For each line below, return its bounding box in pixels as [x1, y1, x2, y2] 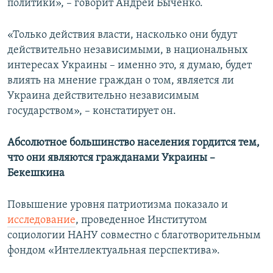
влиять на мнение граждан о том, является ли [7, 75, 234, 87]
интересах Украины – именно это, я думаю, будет [7, 60, 252, 72]
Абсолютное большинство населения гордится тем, [7, 137, 260, 149]
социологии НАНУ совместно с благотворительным [7, 230, 261, 242]
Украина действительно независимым [7, 90, 199, 102]
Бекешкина [7, 168, 65, 180]
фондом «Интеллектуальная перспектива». [7, 245, 220, 257]
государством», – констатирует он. [7, 105, 176, 118]
